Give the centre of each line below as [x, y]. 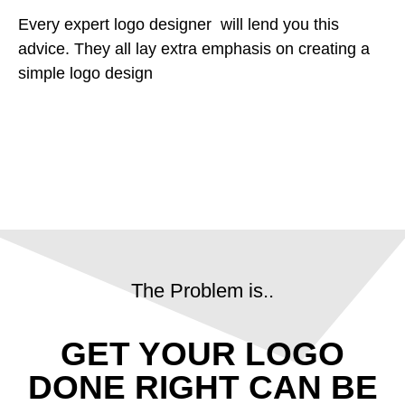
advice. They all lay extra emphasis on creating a [194, 49]
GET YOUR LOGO [202, 353]
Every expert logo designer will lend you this [179, 25]
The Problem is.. [202, 291]
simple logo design [85, 74]
